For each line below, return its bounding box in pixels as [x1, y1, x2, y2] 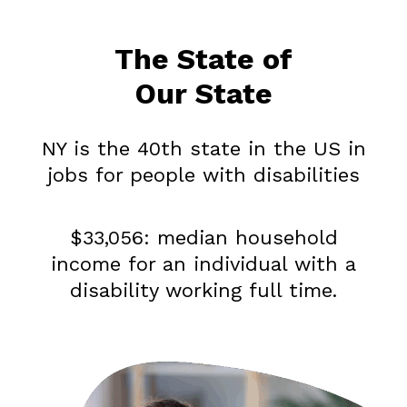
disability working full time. [70, 278, 337, 302]
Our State [134, 75, 273, 111]
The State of [114, 41, 293, 76]
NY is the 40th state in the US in [41, 136, 366, 160]
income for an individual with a [51, 252, 356, 275]
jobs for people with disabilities [47, 163, 360, 186]
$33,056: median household [69, 225, 338, 249]
